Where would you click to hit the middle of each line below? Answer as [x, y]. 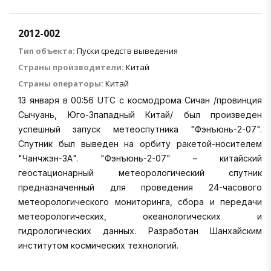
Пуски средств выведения [127, 51]
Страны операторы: [61, 83]
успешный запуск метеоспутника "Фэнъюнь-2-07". [140, 129]
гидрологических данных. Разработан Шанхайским [140, 230]
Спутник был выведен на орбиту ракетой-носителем [140, 143]
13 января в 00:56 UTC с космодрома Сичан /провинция [140, 100]
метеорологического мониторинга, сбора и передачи [140, 201]
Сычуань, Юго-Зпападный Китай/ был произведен [140, 114]
